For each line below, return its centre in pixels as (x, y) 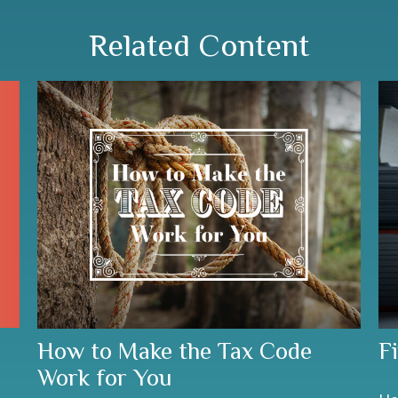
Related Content (199, 45)
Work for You (105, 377)
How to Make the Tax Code (175, 350)
